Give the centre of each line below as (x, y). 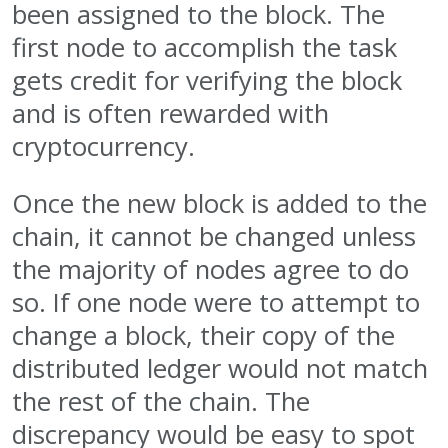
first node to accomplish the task (204, 47)
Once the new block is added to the (219, 203)
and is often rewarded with (170, 113)
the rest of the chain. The (161, 401)
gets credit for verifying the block (207, 80)
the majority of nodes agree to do (210, 269)
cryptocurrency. (103, 146)
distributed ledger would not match (220, 368)
